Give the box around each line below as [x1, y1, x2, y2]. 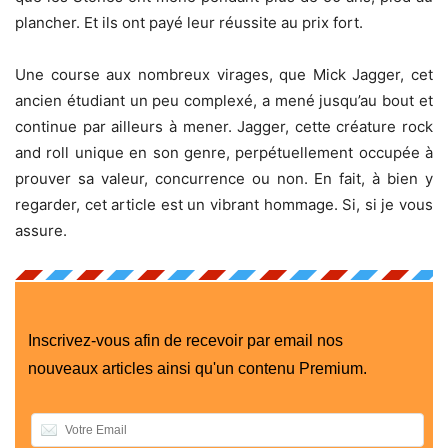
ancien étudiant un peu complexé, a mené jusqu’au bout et [15, 91, 433, 111]
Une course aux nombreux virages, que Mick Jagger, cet [15, 65, 433, 85]
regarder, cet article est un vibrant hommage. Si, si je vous [15, 195, 433, 215]
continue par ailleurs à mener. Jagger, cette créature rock [15, 117, 433, 137]
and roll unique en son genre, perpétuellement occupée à [15, 143, 433, 163]
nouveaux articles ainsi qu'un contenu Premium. [27, 360, 367, 378]
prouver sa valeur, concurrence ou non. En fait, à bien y [15, 169, 433, 189]
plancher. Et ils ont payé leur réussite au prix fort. [15, 13, 363, 33]
